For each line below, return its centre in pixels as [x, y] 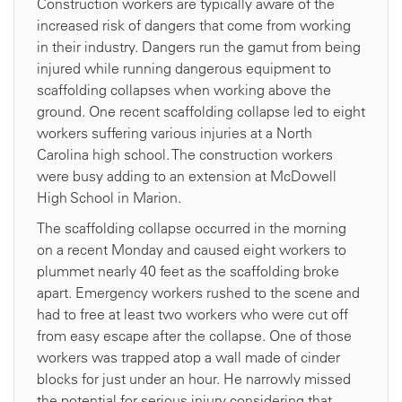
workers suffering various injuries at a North [175, 133]
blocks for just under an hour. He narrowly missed [194, 379]
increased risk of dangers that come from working [194, 26]
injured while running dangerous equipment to [184, 69]
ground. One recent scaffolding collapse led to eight [201, 112]
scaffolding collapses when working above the [184, 90]
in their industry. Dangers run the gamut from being [199, 47]
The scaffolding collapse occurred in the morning [192, 228]
